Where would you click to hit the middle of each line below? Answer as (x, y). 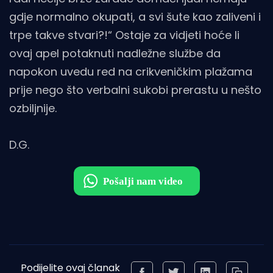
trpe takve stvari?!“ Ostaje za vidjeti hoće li (124, 35)
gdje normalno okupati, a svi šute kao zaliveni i (135, 16)
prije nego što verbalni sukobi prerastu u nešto (135, 90)
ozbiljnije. (33, 108)
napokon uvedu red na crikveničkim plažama (131, 71)
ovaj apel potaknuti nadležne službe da (115, 53)
